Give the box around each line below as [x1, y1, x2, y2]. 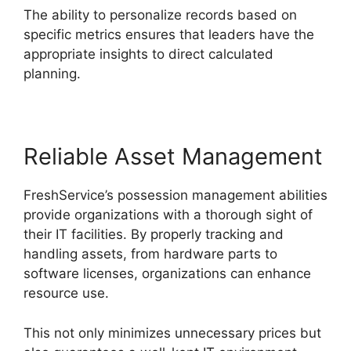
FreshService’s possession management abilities [24, 187, 327, 204]
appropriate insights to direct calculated [24, 46, 273, 63]
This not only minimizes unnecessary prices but [24, 324, 321, 341]
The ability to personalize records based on [24, 7, 297, 24]
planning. [24, 66, 81, 82]
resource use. [24, 285, 109, 302]
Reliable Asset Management [24, 143, 323, 171]
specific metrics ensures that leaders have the [24, 27, 314, 43]
